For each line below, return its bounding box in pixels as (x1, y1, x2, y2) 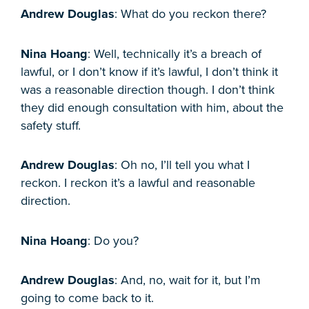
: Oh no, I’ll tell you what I (114, 157, 250, 173)
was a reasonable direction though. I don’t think (21, 81, 275, 97)
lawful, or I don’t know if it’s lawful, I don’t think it (21, 63, 278, 79)
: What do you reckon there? (114, 6, 266, 22)
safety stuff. (21, 117, 81, 133)
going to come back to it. (21, 290, 154, 306)
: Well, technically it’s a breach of (88, 46, 261, 61)
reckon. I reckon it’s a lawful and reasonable (21, 175, 255, 191)
